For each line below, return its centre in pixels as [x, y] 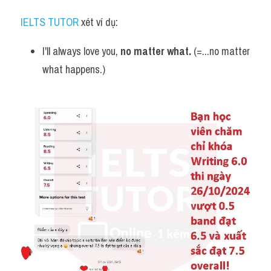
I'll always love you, [81, 51]
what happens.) [74, 69]
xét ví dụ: [98, 22]
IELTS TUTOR [50, 22]
